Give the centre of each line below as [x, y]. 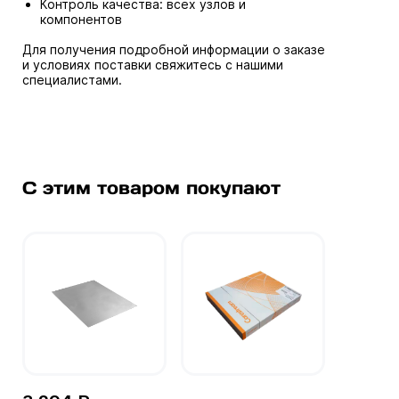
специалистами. [72, 80]
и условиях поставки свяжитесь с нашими [153, 65]
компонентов [81, 19]
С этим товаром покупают [151, 188]
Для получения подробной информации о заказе [174, 49]
